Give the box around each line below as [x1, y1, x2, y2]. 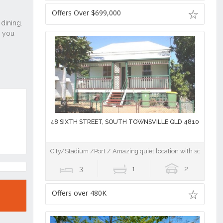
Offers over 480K [51, 188, 107, 198]
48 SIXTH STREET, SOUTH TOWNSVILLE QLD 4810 [50, 117, 199, 125]
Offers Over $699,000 [51, 7, 121, 17]
